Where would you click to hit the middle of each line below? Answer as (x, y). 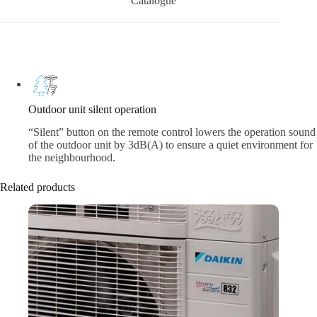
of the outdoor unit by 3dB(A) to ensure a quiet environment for (171, 145)
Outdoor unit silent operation (92, 109)
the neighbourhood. (72, 158)
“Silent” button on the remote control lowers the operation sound (172, 132)
